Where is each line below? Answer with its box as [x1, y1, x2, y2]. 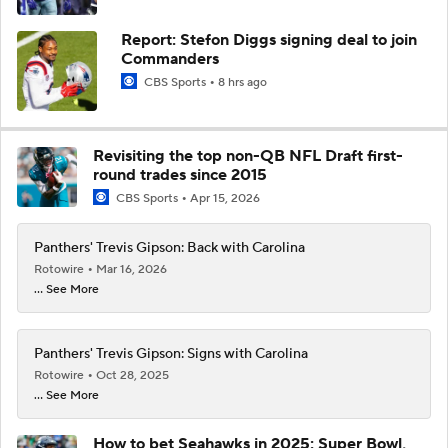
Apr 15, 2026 [190, 190, 260, 206]
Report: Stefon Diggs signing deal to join [121, 29, 417, 50]
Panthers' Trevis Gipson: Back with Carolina [34, 239, 305, 257]
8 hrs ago [218, 74, 267, 90]
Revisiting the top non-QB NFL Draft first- [93, 145, 403, 166]
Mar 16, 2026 [96, 262, 167, 277]
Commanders [121, 48, 219, 69]
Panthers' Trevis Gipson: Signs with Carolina [34, 345, 308, 363]
